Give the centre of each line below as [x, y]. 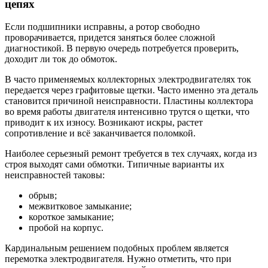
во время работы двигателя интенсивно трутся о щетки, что [127, 112]
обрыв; [43, 196]
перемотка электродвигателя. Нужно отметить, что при [118, 259]
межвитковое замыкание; [80, 206]
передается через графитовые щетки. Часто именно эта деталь [131, 90]
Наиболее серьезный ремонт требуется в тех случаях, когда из [131, 154]
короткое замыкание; [71, 217]
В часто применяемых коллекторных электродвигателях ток [128, 80]
